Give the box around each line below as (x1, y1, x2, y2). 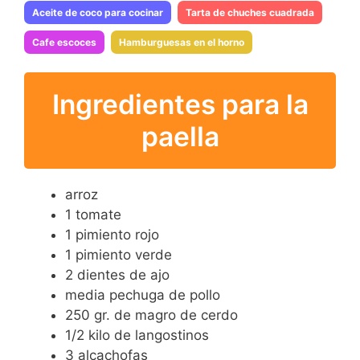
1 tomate (65, 207, 121, 223)
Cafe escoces (32, 36, 96, 48)
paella (141, 120, 219, 153)
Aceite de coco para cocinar (32, 6, 163, 18)
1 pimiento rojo (65, 227, 159, 243)
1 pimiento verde (65, 247, 172, 264)
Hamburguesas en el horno (119, 36, 244, 48)
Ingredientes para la (51, 88, 309, 121)
